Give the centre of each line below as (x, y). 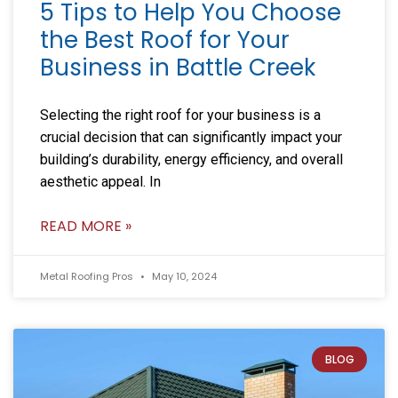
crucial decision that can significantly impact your (191, 137)
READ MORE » (86, 226)
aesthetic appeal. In (100, 181)
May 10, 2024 (183, 276)
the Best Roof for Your (165, 40)
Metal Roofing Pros (88, 276)
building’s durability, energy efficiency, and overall (191, 159)
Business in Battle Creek (178, 67)
